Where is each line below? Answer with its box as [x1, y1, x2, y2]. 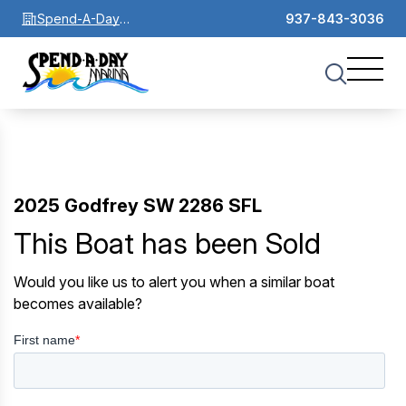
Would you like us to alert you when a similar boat [14, 272, 334, 291]
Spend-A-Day [37, 10, 120, 26]
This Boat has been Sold [14, 225, 321, 261]
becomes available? [14, 294, 142, 313]
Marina [37, 32, 77, 48]
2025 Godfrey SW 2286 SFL [14, 194, 262, 217]
